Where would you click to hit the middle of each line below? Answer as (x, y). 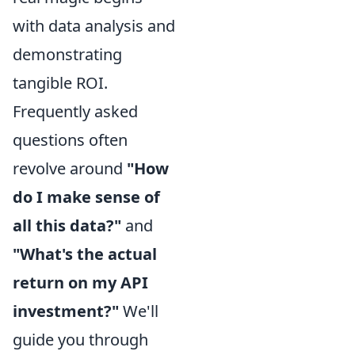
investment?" (66, 311)
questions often (70, 139)
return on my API (80, 282)
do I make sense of (86, 197)
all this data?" (67, 225)
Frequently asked (75, 111)
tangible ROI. (60, 82)
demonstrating (67, 54)
